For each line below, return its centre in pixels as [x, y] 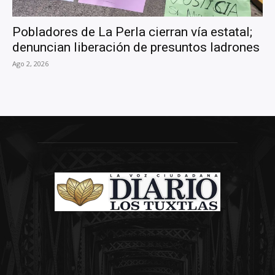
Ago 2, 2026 [30, 64]
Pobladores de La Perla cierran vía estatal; [132, 32]
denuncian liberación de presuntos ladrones [136, 48]
